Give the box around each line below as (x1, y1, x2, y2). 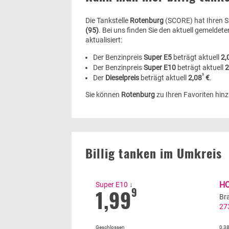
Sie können (85, 90, 121, 99)
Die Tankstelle (85, 16, 130, 25)
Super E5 (144, 53, 172, 61)
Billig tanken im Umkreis (85, 143, 222, 162)
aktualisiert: (85, 35, 122, 44)
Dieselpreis (105, 73, 139, 82)
